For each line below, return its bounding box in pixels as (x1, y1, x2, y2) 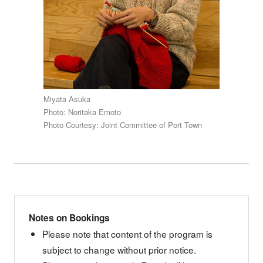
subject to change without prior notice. (42, 243, 197, 257)
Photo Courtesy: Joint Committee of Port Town (43, 119, 202, 130)
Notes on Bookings (28, 211, 110, 225)
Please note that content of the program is (42, 227, 213, 241)
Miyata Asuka (43, 93, 90, 104)
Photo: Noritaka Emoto (43, 106, 121, 117)
